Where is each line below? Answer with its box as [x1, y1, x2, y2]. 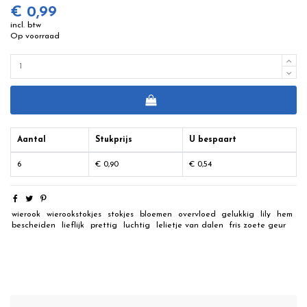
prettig [90, 221, 117, 230]
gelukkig [221, 210, 255, 219]
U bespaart [189, 136, 236, 145]
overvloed [177, 210, 216, 219]
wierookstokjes [47, 210, 102, 219]
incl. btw [10, 21, 41, 30]
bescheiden [12, 221, 56, 230]
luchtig [123, 221, 150, 230]
